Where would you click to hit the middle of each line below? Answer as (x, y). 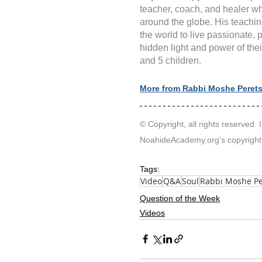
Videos (152, 213)
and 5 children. (170, 60)
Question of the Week (180, 198)
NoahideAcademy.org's (184, 139)
